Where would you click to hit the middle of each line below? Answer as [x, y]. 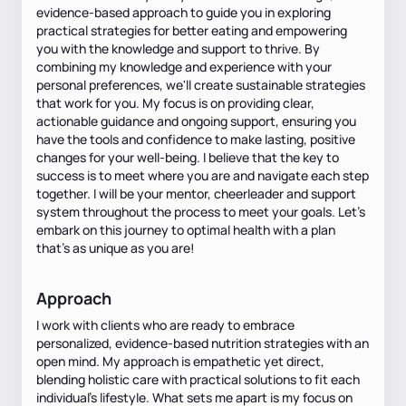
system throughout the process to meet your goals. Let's [201, 211]
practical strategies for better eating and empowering [192, 30]
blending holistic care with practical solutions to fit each [198, 379]
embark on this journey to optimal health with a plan [186, 229]
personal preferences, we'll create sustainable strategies [201, 84]
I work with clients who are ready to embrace [165, 324]
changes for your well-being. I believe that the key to [188, 157]
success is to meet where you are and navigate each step [203, 175]
